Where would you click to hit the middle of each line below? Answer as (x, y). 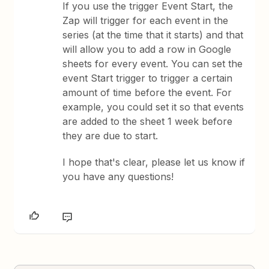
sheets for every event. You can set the (153, 64)
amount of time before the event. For (147, 92)
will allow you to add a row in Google (147, 49)
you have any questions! (118, 177)
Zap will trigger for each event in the (146, 20)
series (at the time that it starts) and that (153, 35)
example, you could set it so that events (153, 107)
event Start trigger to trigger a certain (148, 78)
